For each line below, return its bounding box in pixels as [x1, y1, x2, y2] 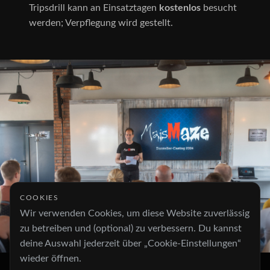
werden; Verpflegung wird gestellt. [29, 17, 173, 28]
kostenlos [159, 2, 201, 13]
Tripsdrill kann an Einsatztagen [29, 2, 159, 13]
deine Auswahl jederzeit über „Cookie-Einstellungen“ [20, 239, 241, 248]
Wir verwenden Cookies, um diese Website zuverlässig [20, 209, 250, 218]
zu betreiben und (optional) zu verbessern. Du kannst [20, 224, 242, 233]
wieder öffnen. [20, 254, 81, 263]
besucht [201, 2, 237, 13]
